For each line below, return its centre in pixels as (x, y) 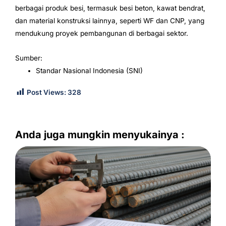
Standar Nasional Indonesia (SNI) (90, 71)
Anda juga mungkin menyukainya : (100, 135)
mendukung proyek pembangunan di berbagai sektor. (102, 34)
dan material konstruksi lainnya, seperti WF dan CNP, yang (110, 21)
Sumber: (29, 58)
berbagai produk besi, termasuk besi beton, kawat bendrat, (110, 8)
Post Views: (46, 92)
